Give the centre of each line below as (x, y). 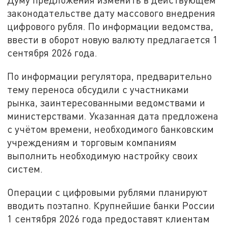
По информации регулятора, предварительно (110, 76)
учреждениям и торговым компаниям (92, 142)
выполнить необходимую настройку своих (103, 156)
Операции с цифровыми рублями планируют (108, 192)
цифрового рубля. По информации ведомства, (110, 26)
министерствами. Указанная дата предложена (113, 116)
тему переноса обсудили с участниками (98, 90)
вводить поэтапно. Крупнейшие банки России (111, 205)
